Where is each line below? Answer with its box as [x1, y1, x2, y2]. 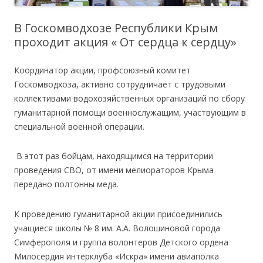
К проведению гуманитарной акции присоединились [14, 208, 222, 220]
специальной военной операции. [14, 120, 144, 132]
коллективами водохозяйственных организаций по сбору [14, 92, 245, 104]
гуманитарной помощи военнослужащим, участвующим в [14, 106, 246, 118]
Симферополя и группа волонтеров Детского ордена [14, 237, 228, 248]
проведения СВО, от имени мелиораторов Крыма [14, 164, 214, 176]
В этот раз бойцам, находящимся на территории [14, 150, 213, 162]
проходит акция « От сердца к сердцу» [14, 33, 237, 50]
